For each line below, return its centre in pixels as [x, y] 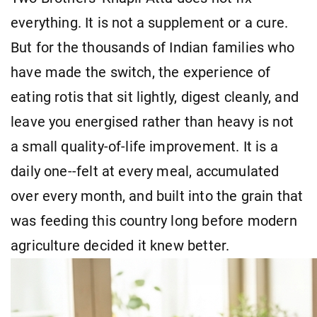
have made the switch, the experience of [141, 72]
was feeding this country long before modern [154, 221]
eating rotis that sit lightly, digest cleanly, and [155, 97]
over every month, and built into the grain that [157, 196]
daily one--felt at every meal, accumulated [145, 171]
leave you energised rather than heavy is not [152, 122]
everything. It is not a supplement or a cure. [150, 23]
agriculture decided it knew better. [120, 246]
